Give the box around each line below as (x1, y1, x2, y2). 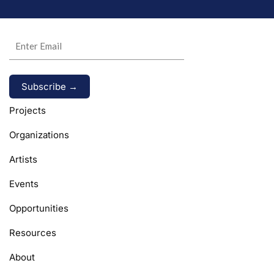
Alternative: (9, 99, 59, 111)
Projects (9, 104, 46, 116)
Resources (9, 226, 56, 239)
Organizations (9, 128, 69, 141)
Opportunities (9, 202, 68, 214)
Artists (9, 153, 37, 165)
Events (9, 177, 39, 190)
